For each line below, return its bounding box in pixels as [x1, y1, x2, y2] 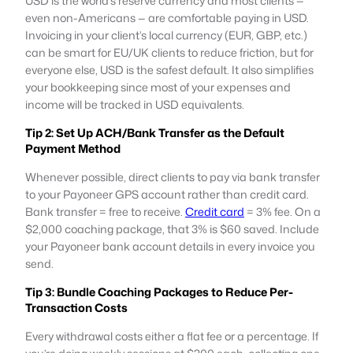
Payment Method [25, 139, 121, 157]
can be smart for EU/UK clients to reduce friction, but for [25, 43, 314, 61]
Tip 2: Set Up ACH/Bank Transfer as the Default [25, 124, 284, 141]
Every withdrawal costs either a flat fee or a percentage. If [25, 327, 318, 344]
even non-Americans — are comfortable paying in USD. [25, 9, 309, 26]
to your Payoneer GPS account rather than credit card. [25, 185, 309, 203]
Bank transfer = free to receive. [25, 203, 185, 220]
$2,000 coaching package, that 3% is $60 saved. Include [25, 220, 319, 237]
